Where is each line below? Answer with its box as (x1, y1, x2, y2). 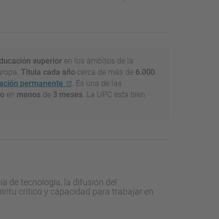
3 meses (51, 89, 83, 99)
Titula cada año (21, 67, 75, 77)
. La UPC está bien (83, 89, 145, 99)
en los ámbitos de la (62, 56, 133, 66)
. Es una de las (72, 78, 122, 88)
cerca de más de (75, 67, 133, 77)
